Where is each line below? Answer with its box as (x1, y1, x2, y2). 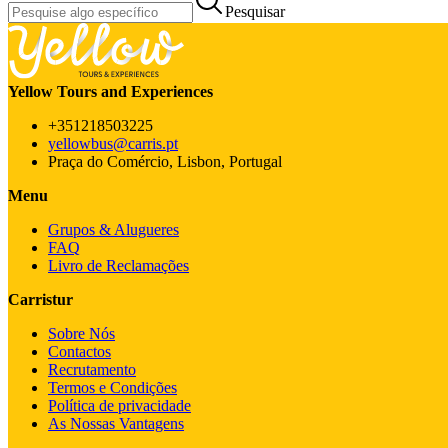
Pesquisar (225, 2, 285, 20)
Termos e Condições (48, 378, 177, 396)
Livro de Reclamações (48, 256, 189, 274)
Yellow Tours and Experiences (8, 82, 213, 100)
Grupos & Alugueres (48, 220, 179, 238)
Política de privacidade (48, 396, 191, 414)
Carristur (8, 290, 73, 308)
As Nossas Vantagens (48, 414, 184, 432)
